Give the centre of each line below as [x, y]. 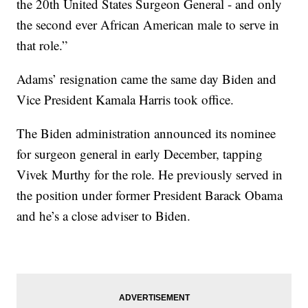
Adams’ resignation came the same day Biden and [147, 79]
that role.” [42, 45]
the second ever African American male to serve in [148, 25]
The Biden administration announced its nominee [146, 133]
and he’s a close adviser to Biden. [104, 216]
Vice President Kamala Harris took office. [125, 100]
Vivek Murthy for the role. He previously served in [150, 175]
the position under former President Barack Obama [150, 195]
